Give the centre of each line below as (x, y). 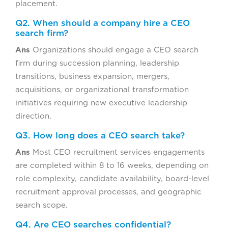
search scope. (41, 205)
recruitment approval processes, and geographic (108, 192)
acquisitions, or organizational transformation (102, 90)
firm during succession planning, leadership (97, 63)
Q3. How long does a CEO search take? (100, 136)
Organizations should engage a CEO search (114, 50)
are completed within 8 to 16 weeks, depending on (112, 166)
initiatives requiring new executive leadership (101, 103)
